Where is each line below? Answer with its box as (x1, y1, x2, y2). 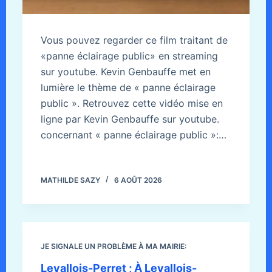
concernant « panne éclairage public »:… (40, 128, 226, 141)
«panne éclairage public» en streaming (40, 49, 218, 62)
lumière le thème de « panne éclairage (40, 81, 216, 93)
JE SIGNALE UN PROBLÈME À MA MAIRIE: (40, 241, 186, 251)
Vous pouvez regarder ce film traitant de (40, 33, 228, 46)
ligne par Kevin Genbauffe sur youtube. (40, 112, 219, 125)
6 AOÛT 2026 (114, 175, 162, 185)
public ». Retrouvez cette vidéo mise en (40, 97, 223, 109)
